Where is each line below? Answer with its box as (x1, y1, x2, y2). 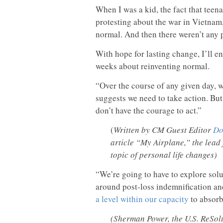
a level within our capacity (96, 193, 189, 205)
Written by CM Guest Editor (113, 124, 213, 136)
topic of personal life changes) (111, 149, 217, 161)
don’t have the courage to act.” (96, 105, 202, 116)
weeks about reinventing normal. (96, 60, 210, 72)
